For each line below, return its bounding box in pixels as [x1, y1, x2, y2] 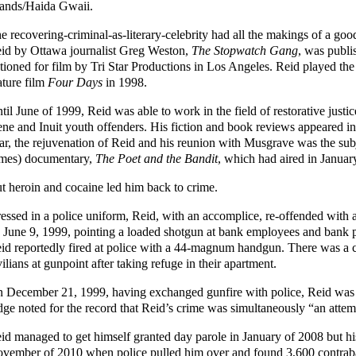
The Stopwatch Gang [192, 43, 298, 57]
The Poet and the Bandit [95, 151, 218, 165]
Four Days [48, 75, 103, 89]
